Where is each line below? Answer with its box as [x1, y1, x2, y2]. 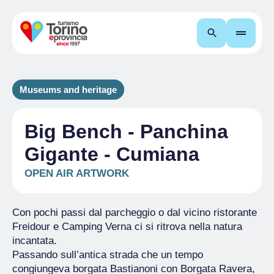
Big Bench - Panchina [24, 120, 228, 143]
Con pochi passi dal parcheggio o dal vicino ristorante [12, 207, 257, 218]
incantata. [12, 235, 57, 246]
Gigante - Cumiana [24, 143, 199, 165]
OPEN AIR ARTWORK [24, 168, 129, 179]
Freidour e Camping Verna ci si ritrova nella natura [12, 221, 242, 232]
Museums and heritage [20, 84, 117, 95]
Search [220, 28, 252, 38]
